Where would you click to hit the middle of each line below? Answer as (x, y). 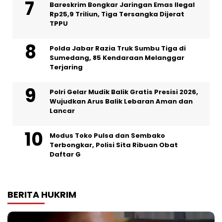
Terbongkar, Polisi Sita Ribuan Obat (114, 145)
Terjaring (66, 67)
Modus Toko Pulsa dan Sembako (107, 135)
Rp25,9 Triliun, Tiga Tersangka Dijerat (117, 14)
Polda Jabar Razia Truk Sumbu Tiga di (118, 48)
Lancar (62, 111)
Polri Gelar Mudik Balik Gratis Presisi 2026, (124, 92)
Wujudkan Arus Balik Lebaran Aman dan (121, 101)
